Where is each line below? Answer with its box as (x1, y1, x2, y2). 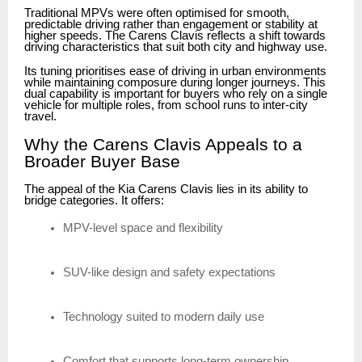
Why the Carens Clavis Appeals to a (24, 135, 302, 155)
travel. (24, 109, 57, 123)
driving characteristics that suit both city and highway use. (24, 40, 327, 53)
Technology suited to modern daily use (63, 309, 264, 323)
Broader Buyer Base (24, 152, 180, 172)
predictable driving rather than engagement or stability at (24, 17, 318, 31)
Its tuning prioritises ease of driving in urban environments (24, 64, 326, 78)
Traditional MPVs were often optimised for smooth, (24, 6, 289, 19)
